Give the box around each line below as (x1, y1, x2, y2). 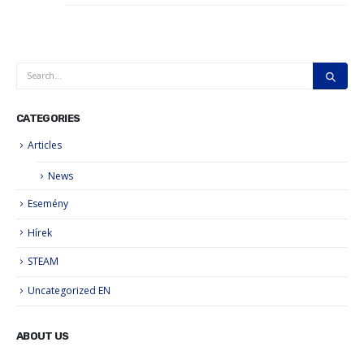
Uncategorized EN (28, 284, 110, 298)
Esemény (28, 196, 68, 210)
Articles (28, 138, 62, 153)
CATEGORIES (16, 112, 80, 125)
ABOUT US (16, 329, 69, 342)
